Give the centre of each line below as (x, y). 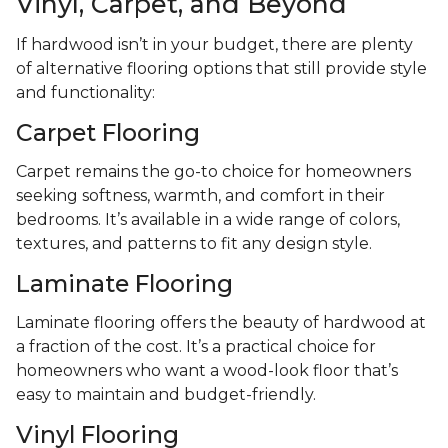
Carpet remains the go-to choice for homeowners (213, 172)
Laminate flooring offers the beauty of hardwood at (221, 323)
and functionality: (85, 93)
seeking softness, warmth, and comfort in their (200, 196)
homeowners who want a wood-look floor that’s (207, 371)
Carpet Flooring (108, 133)
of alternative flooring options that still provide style (221, 69)
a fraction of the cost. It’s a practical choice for (196, 347)
